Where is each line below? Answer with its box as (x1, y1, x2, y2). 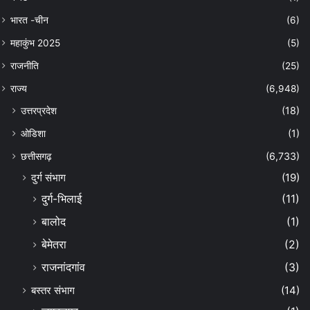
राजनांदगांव (42, 261, 85, 275)
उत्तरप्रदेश (21, 104, 57, 117)
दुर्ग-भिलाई (42, 192, 82, 206)
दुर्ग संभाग (31, 171, 66, 185)
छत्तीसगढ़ (21, 150, 52, 163)
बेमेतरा (42, 238, 66, 252)
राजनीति (10, 60, 39, 72)
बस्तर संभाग (31, 284, 75, 298)
